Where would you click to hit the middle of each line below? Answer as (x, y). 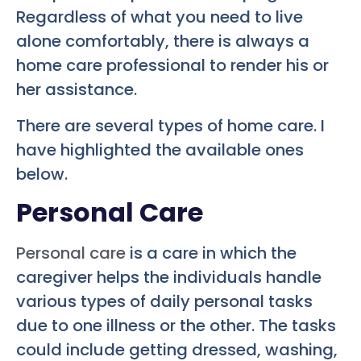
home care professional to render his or (172, 66)
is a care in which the (213, 253)
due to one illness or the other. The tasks (176, 326)
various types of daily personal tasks (164, 302)
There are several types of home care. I (170, 125)
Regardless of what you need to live (160, 17)
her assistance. (77, 90)
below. (42, 174)
